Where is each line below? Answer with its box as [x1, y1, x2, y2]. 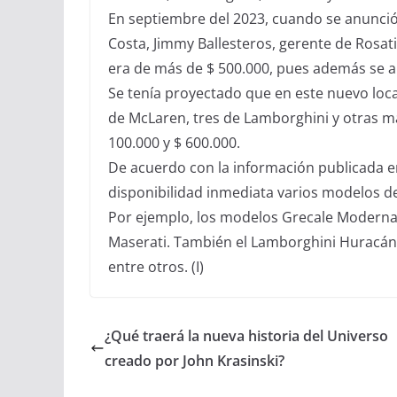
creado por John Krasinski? [105, 350, 284, 370]
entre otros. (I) [108, 256, 204, 276]
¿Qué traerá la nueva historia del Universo [105, 325, 388, 346]
